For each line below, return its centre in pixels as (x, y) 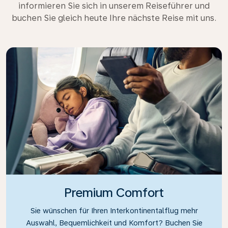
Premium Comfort (114, 193)
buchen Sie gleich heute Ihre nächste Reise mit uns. (114, 18)
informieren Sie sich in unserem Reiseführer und (114, 6)
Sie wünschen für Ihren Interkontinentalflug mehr (114, 210)
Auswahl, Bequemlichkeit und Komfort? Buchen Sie (114, 223)
